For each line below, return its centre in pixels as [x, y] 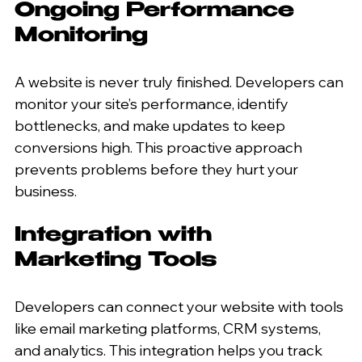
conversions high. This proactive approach [160, 147]
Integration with [116, 236]
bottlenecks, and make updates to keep [152, 125]
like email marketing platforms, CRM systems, [169, 328]
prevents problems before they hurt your [158, 169]
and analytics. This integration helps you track [170, 350]
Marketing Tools [116, 261]
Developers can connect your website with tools [181, 306]
